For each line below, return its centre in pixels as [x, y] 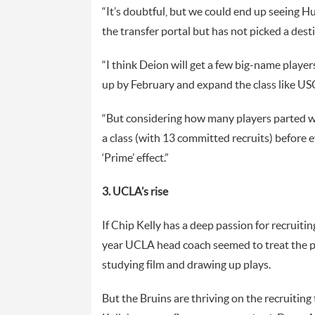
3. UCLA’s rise [135, 192]
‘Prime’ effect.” [135, 158]
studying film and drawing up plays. [186, 265]
